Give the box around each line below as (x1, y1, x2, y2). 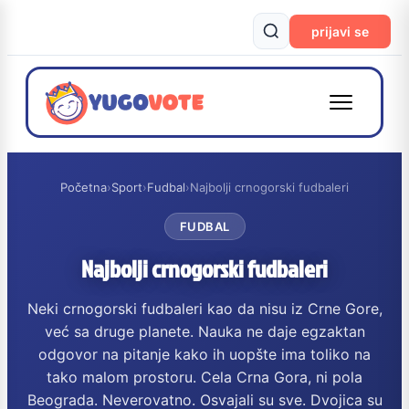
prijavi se (311, 23, 369, 39)
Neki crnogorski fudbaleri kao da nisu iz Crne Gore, (26, 299, 383, 318)
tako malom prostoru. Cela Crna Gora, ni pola (47, 368, 362, 386)
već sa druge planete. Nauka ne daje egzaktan (44, 322, 365, 341)
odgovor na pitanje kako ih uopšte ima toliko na (38, 345, 371, 363)
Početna (60, 180, 107, 194)
